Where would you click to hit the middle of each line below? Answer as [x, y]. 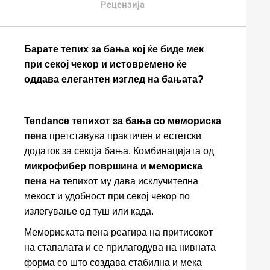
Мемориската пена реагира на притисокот [118, 232]
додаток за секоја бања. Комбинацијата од [119, 151]
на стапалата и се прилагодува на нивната [120, 247]
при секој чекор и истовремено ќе [105, 64]
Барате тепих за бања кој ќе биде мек [114, 49]
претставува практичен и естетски [124, 136]
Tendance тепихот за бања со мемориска [123, 121]
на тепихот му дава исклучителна [123, 181]
